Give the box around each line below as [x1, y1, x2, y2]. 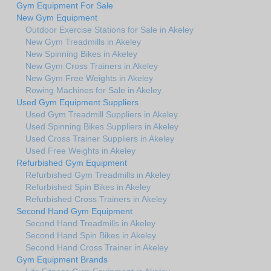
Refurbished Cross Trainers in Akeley [25, 194, 167, 204]
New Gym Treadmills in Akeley [25, 37, 141, 47]
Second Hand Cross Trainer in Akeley [25, 243, 168, 253]
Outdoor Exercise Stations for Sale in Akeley [25, 25, 194, 35]
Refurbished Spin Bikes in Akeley [25, 182, 151, 192]
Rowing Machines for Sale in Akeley [25, 85, 162, 96]
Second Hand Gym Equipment [16, 206, 132, 217]
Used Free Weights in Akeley [25, 146, 135, 156]
